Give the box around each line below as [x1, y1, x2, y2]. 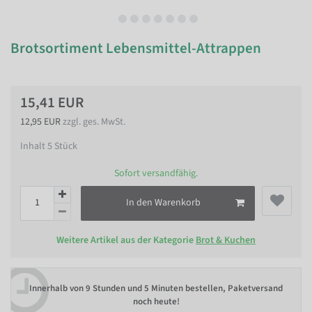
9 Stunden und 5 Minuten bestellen [86, 282, 223, 295]
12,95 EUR [20, 115, 63, 129]
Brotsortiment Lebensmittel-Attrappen [10, 38, 261, 58]
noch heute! [132, 295, 180, 308]
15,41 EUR [20, 92, 84, 113]
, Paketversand [223, 282, 283, 295]
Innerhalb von [29, 282, 86, 295]
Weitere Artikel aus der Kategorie [56, 233, 196, 247]
